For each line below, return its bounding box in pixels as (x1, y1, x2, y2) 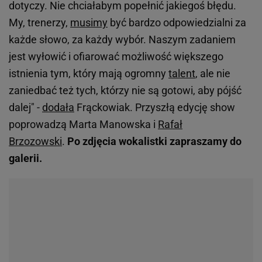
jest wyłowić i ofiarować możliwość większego (9, 50, 223, 63)
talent (168, 67, 195, 80)
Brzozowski (9, 135, 62, 148)
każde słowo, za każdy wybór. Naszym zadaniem (9, 33, 236, 46)
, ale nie (195, 67, 230, 80)
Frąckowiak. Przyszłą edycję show (74, 101, 235, 114)
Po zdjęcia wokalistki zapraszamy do (67, 135, 242, 148)
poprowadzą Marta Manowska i (9, 118, 158, 131)
